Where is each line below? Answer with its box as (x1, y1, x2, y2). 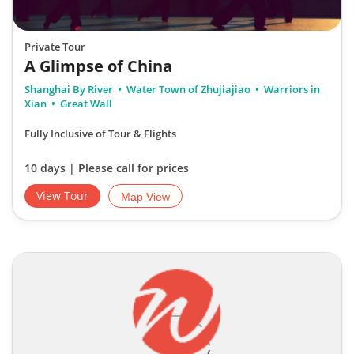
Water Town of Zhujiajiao (124, 81, 253, 96)
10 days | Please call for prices (24, 160, 189, 175)
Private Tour (24, 39, 85, 54)
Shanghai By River (24, 81, 115, 96)
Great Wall (58, 96, 112, 111)
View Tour (36, 187, 88, 203)
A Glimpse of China (24, 55, 172, 77)
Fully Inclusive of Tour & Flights (24, 126, 176, 141)
